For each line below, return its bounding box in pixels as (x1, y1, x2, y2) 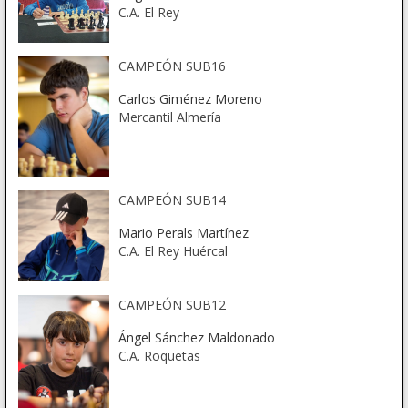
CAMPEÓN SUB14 (117, 191, 226, 209)
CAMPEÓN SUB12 (117, 296, 226, 314)
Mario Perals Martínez (117, 224, 249, 242)
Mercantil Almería (117, 107, 221, 126)
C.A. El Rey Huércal (117, 242, 228, 260)
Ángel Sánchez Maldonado (117, 329, 275, 347)
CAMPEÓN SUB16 (117, 56, 226, 75)
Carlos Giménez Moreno (117, 89, 262, 107)
